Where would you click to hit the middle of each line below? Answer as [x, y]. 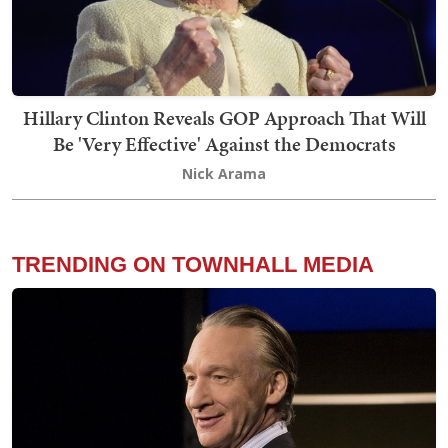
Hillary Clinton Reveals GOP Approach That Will [224, 117]
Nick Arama [224, 173]
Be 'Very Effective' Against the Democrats [224, 143]
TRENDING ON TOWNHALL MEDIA [193, 264]
